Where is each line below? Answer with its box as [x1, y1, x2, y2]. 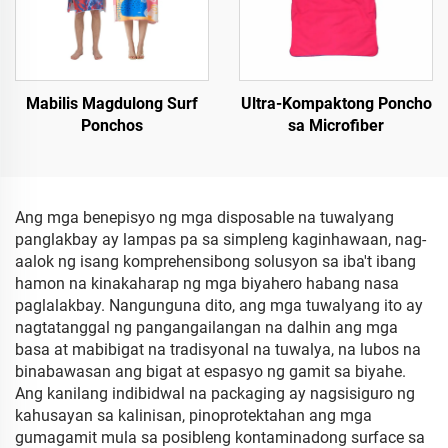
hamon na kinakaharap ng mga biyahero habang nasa [15, 274, 399, 293]
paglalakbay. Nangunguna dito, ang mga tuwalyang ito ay [15, 296, 423, 315]
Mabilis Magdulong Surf [26, 94, 198, 113]
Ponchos [81, 116, 143, 135]
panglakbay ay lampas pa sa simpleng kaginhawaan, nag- [15, 230, 426, 249]
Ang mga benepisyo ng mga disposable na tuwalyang [15, 208, 394, 227]
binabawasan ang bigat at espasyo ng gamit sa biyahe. [15, 362, 406, 381]
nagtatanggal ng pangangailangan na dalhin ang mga [15, 318, 398, 337]
